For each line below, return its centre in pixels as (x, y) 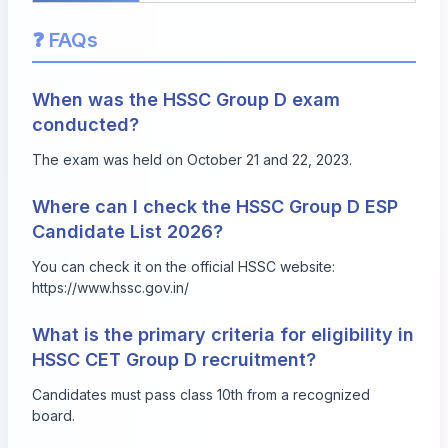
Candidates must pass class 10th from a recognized (201, 394)
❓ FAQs (65, 39)
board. (53, 415)
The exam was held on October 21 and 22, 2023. (192, 159)
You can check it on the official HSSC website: (183, 266)
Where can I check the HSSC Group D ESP (215, 206)
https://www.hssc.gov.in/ (110, 287)
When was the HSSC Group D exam (186, 99)
